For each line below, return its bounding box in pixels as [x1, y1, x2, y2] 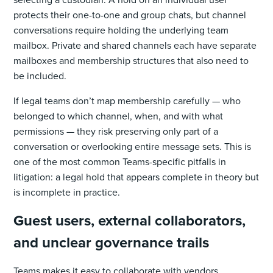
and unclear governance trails [13, 231, 210, 253]
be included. [13, 68, 67, 83]
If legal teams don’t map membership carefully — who [13, 93, 241, 108]
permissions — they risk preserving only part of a [13, 124, 219, 138]
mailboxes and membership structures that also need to [13, 53, 249, 68]
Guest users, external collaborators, [13, 209, 246, 232]
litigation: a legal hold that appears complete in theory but [13, 169, 260, 184]
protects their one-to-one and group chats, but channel [13, 7, 247, 22]
